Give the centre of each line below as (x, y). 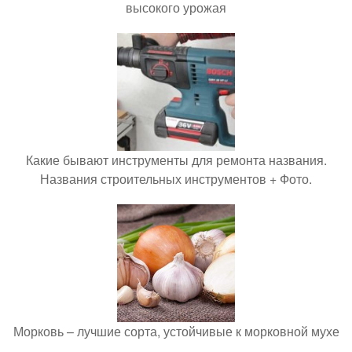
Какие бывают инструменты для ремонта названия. (176, 159)
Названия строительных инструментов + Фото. (176, 178)
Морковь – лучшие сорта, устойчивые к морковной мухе (176, 331)
